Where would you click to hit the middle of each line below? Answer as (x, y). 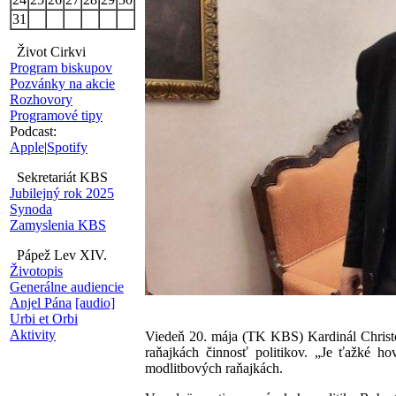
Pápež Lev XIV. (58, 255)
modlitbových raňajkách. (214, 368)
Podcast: (33, 131)
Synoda (31, 209)
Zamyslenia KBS (58, 225)
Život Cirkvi (48, 52)
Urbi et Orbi (44, 319)
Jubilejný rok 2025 (62, 193)
